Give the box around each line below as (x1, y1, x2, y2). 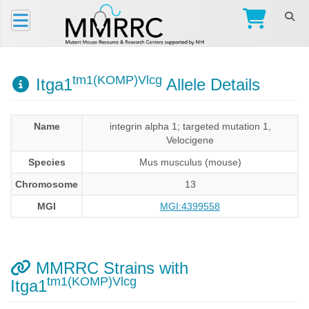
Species (28, 157, 66, 168)
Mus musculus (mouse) (139, 157, 241, 168)
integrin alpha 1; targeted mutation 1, (109, 121, 271, 132)
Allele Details (162, 75, 260, 94)
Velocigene (166, 134, 214, 146)
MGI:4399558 (160, 201, 220, 212)
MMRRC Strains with (31, 259, 188, 277)
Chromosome (15, 179, 78, 190)
